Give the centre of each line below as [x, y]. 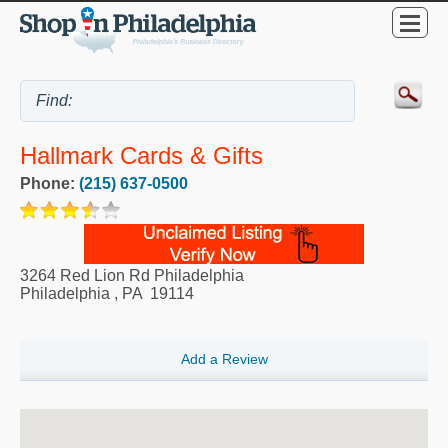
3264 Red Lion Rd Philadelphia [132, 276]
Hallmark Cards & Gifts [141, 156]
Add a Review [224, 358]
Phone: [49, 184]
